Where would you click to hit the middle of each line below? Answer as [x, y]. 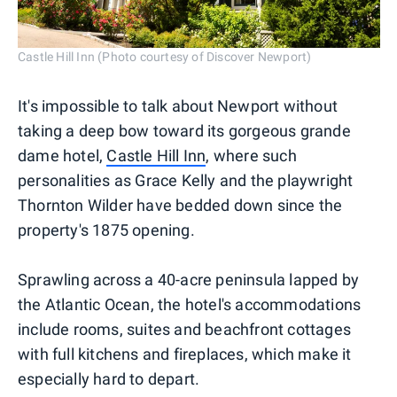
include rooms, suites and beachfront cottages [185, 329]
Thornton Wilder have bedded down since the [180, 205]
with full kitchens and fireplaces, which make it [185, 354]
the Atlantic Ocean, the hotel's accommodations [190, 304]
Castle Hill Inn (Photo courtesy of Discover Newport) [165, 56]
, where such [251, 155]
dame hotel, [62, 155]
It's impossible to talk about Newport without [178, 105]
